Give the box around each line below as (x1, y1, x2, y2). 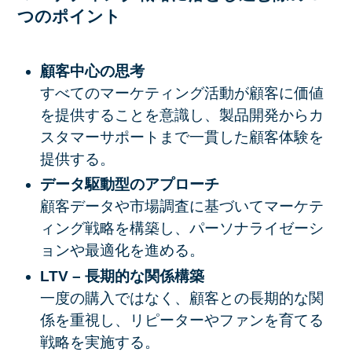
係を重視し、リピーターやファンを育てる (39, 311, 324, 328)
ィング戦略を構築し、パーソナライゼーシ (39, 220, 324, 237)
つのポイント (17, 7, 122, 26)
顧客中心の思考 (39, 62, 145, 79)
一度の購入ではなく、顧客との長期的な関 (39, 289, 324, 306)
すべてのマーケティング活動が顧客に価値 (39, 84, 324, 101)
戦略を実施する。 (39, 333, 159, 350)
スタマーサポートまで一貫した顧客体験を (39, 128, 324, 145)
